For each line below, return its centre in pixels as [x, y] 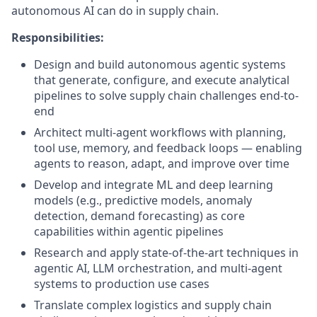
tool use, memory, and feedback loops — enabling [168, 148]
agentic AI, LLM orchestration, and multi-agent [158, 268]
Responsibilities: [58, 38]
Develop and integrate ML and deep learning [154, 185]
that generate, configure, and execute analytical [162, 80]
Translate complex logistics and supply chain [153, 305]
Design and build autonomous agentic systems [160, 64]
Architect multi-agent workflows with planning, [160, 132]
